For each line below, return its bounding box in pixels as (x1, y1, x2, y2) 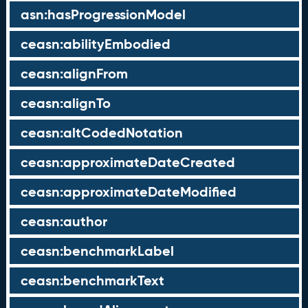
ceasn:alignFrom (20, 65, 128, 82)
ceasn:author (20, 212, 107, 230)
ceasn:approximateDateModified (20, 183, 236, 201)
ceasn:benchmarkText (20, 272, 164, 289)
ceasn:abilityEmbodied (20, 35, 170, 53)
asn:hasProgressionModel (20, 5, 186, 23)
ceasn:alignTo (20, 94, 111, 112)
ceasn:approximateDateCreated (20, 153, 235, 171)
